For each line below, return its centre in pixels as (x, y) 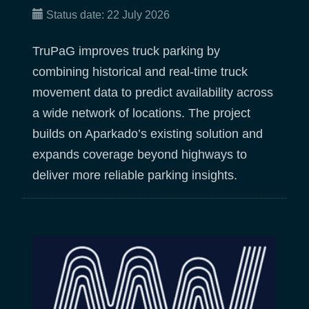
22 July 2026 (138, 14)
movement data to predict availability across (153, 93)
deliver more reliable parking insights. (135, 176)
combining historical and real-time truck (140, 72)
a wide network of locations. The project (141, 113)
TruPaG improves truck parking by (126, 51)
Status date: (77, 14)
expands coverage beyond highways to (140, 155)
